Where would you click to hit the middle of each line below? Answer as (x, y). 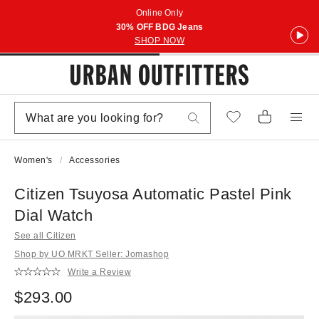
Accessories (95, 160)
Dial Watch (53, 215)
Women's (33, 160)
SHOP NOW (159, 41)
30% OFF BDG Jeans (159, 27)
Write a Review (99, 272)
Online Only (159, 13)
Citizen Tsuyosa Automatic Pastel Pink (153, 194)
